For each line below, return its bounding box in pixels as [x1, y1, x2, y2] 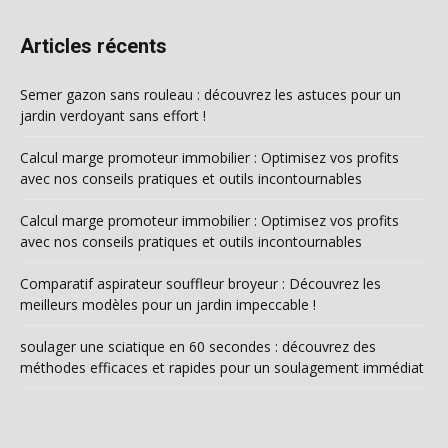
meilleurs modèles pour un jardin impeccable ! [20, 295, 316, 315]
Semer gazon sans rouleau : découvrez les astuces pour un [20, 85, 401, 105]
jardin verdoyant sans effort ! [20, 106, 206, 126]
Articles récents [20, 34, 167, 59]
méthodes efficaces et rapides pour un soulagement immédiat [20, 358, 424, 378]
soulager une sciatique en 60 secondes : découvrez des [20, 337, 376, 357]
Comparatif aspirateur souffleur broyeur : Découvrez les [20, 274, 381, 294]
